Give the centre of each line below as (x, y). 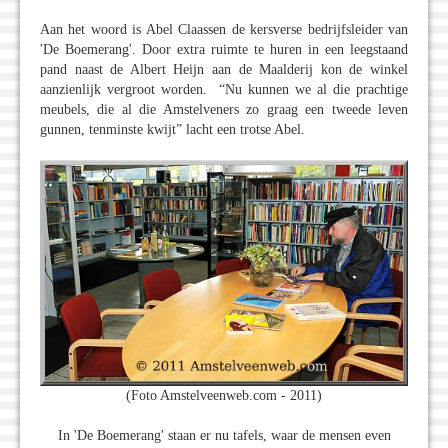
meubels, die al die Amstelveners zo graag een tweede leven (224, 110)
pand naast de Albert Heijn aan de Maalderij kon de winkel (224, 70)
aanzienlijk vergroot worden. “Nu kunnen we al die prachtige (224, 90)
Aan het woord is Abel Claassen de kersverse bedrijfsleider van (224, 30)
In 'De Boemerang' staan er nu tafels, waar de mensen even (224, 435)
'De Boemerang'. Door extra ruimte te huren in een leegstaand (224, 50)
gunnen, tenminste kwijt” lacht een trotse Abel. (172, 130)
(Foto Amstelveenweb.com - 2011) (224, 395)
